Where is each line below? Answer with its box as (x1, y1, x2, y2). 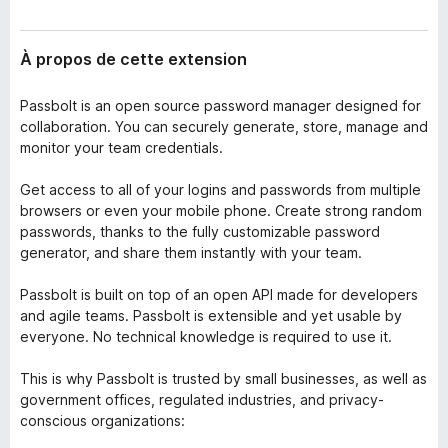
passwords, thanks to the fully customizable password (20, 223, 380, 240)
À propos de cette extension (20, 49, 247, 69)
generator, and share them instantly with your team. (20, 244, 362, 261)
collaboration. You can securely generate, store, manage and (20, 118, 428, 135)
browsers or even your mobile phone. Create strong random (20, 202, 422, 219)
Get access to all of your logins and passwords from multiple (20, 181, 421, 198)
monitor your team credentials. (20, 139, 223, 156)
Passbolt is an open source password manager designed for (20, 97, 421, 114)
